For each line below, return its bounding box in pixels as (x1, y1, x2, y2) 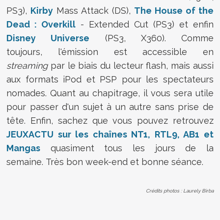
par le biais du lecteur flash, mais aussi (51, 60, 214, 71)
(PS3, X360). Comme (89, 32, 214, 43)
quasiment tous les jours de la (40, 142, 214, 153)
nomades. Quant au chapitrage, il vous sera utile (6, 87, 214, 98)
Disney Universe (6, 32, 90, 43)
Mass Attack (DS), (53, 5, 134, 16)
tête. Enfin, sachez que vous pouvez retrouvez (6, 115, 214, 126)
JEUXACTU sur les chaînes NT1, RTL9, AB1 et (6, 129, 214, 139)
